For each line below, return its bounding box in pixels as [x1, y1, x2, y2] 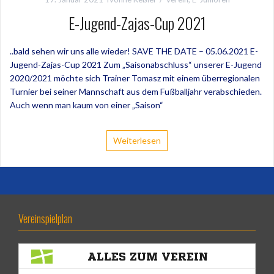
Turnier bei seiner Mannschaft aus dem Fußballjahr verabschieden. [10, 86, 262, 97]
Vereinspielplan [18, 210, 72, 227]
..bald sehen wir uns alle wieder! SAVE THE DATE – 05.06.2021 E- [10, 46, 258, 57]
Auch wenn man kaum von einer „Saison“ [10, 100, 163, 111]
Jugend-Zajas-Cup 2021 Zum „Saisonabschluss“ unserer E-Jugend [10, 59, 262, 70]
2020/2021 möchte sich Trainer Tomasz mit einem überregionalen [10, 73, 260, 84]
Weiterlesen [113, 135, 161, 146]
